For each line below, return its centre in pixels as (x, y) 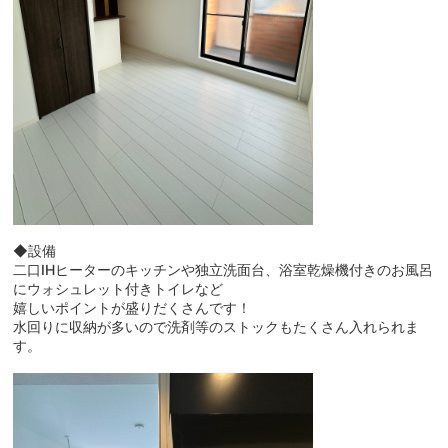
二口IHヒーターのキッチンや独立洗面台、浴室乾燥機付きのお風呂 (223, 269)
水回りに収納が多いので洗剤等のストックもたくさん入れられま (216, 326)
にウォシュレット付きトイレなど (118, 288)
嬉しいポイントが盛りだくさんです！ (132, 307)
